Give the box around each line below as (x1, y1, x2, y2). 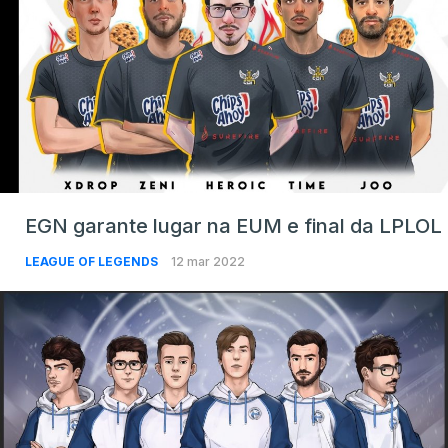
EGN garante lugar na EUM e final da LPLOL (25, 213, 442, 238)
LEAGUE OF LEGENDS (25, 253, 161, 269)
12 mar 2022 (171, 253, 245, 269)
